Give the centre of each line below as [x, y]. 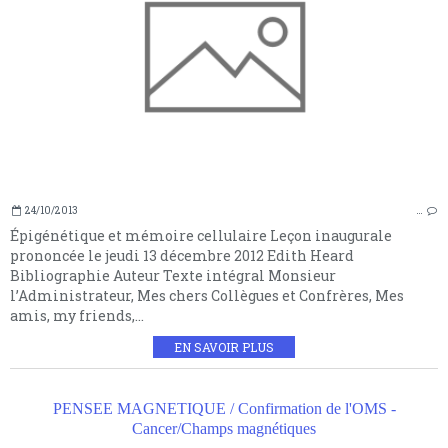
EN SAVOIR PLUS [224, 346]
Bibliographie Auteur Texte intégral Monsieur [173, 275]
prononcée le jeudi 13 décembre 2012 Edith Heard [182, 255]
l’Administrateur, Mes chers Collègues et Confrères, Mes [207, 295]
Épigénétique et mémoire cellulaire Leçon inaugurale [201, 235]
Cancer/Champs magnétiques [224, 428]
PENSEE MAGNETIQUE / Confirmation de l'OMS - [224, 408]
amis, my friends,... [77, 315]
